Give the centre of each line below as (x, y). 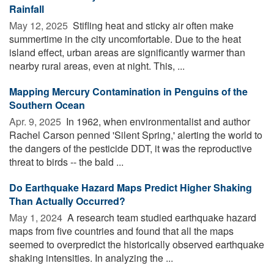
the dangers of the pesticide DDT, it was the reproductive (131, 148)
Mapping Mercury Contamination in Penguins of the (128, 91)
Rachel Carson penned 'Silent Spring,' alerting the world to (136, 135)
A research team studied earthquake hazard (161, 217)
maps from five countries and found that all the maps (121, 231)
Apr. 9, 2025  (36, 121)
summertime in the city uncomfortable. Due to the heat (125, 39)
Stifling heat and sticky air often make (152, 25)
